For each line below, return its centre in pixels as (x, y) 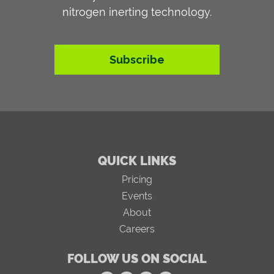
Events (137, 196)
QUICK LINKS (137, 161)
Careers (137, 229)
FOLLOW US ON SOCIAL (137, 259)
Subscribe (137, 60)
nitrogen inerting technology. (137, 12)
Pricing (137, 180)
